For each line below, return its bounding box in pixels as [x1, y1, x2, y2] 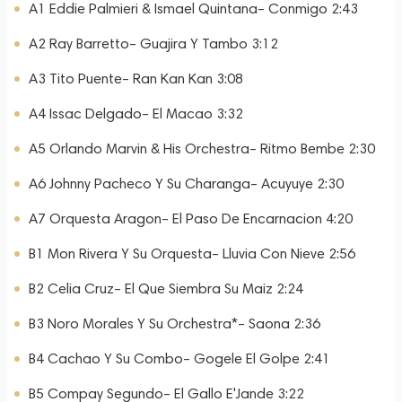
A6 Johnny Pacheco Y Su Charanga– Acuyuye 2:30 [29, 175, 344, 192]
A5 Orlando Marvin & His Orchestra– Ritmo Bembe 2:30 [29, 140, 375, 157]
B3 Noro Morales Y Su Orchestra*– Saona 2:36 [29, 315, 320, 332]
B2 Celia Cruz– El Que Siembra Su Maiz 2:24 [29, 280, 303, 297]
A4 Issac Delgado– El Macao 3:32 [29, 105, 243, 122]
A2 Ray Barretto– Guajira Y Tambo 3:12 [29, 35, 278, 52]
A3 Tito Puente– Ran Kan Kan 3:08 [29, 70, 243, 87]
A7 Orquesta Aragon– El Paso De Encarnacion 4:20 [29, 210, 353, 227]
